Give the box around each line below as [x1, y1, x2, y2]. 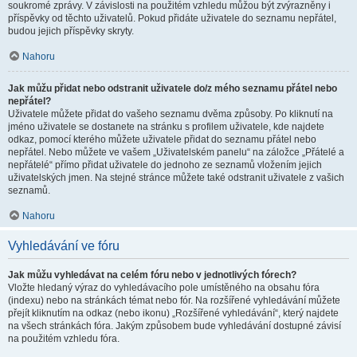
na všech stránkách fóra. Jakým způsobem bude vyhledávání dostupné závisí [8, 320, 341, 331]
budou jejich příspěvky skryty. [8, 25, 134, 37]
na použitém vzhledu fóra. [8, 333, 120, 344]
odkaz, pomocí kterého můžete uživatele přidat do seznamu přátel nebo [8, 134, 316, 145]
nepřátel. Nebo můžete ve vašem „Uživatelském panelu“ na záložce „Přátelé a [8, 147, 344, 158]
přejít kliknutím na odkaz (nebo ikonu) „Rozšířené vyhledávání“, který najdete [8, 308, 339, 319]
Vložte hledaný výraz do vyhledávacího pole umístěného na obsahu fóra [8, 282, 320, 293]
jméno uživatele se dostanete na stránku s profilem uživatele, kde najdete [8, 121, 324, 132]
